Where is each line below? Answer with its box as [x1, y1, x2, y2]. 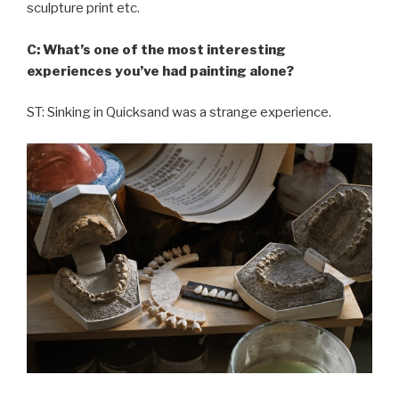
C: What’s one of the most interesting [27, 41, 286, 58]
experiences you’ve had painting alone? [27, 62, 294, 79]
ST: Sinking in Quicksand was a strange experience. [27, 104, 331, 121]
